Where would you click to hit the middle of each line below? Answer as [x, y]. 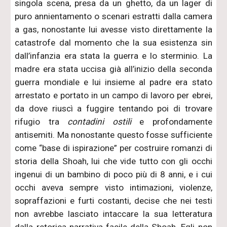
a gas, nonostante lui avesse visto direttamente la [113, 29]
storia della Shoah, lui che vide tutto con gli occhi [113, 161]
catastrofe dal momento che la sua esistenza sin [113, 42]
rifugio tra [41, 121]
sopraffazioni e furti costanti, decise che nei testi [113, 200]
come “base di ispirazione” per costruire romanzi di [113, 148]
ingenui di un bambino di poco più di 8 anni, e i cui [113, 174]
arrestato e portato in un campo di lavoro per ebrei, [113, 95]
